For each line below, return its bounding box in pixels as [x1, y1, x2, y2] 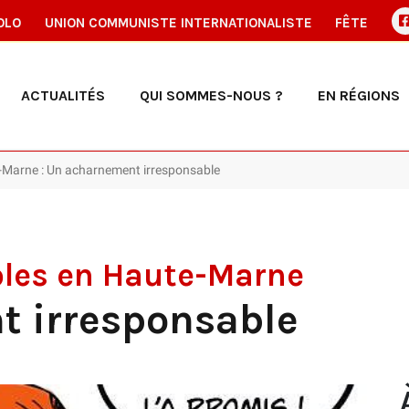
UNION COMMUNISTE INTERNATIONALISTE [44, 15, 312, 31]
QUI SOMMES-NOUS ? [140, 86, 283, 104]
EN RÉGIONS [318, 86, 400, 104]
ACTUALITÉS [21, 86, 105, 104]
